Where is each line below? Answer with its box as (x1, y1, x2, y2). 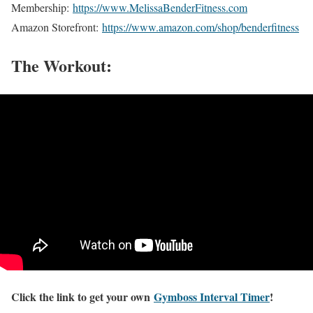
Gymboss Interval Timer (154, 289, 270, 305)
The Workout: (11, 53, 112, 78)
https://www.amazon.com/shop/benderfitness (102, 20, 299, 35)
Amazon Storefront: (11, 20, 102, 35)
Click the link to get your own (11, 289, 154, 305)
